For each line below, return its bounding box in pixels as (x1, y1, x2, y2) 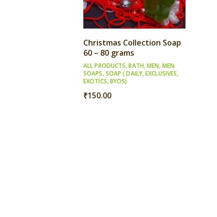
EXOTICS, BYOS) (83, 77, 127, 86)
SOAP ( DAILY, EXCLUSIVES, (105, 69, 179, 78)
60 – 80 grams (83, 47, 134, 59)
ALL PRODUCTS (83, 62, 126, 70)
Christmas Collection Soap (83, 37, 181, 48)
